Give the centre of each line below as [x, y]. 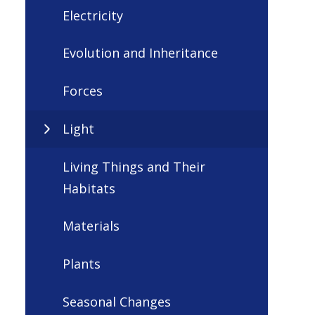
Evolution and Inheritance [140, 53]
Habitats [89, 188]
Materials [91, 226]
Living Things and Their [134, 166]
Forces [83, 91]
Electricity [93, 15]
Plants [82, 264]
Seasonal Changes [117, 301]
